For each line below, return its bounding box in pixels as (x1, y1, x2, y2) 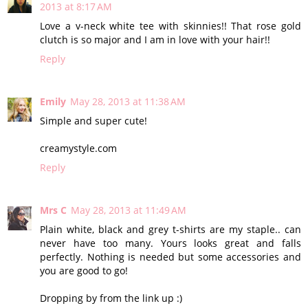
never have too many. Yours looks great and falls (40, 236, 301, 250)
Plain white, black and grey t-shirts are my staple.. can (40, 223, 301, 236)
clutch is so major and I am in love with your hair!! (40, 33, 270, 47)
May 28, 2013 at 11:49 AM (71, 203, 186, 217)
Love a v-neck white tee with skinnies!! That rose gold (40, 19, 301, 33)
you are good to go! (40, 264, 128, 278)
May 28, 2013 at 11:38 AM (70, 95, 186, 109)
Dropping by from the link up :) (40, 291, 182, 305)
